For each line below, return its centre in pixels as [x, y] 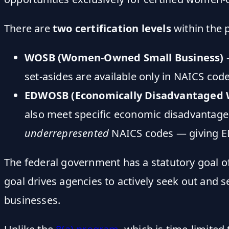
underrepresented [67, 133]
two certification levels [112, 28]
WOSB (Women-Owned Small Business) [124, 57]
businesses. [32, 200]
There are [28, 28]
